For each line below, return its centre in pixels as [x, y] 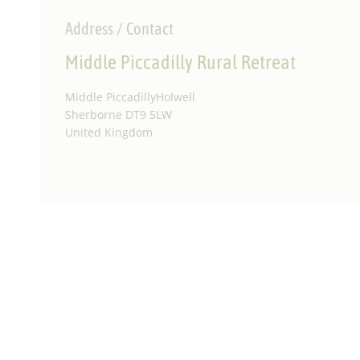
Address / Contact [120, 29]
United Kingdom [109, 133]
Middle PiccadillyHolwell [131, 97]
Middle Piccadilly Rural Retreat [181, 62]
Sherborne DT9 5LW [119, 115]
